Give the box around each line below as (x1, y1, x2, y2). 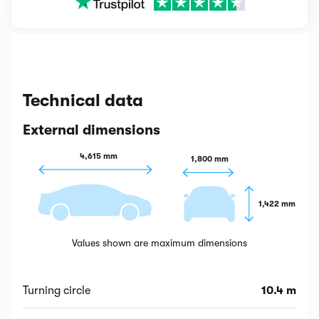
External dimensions (23, 122, 160, 138)
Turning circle (23, 284, 90, 298)
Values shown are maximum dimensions (72, 237, 247, 249)
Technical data (23, 90, 143, 110)
